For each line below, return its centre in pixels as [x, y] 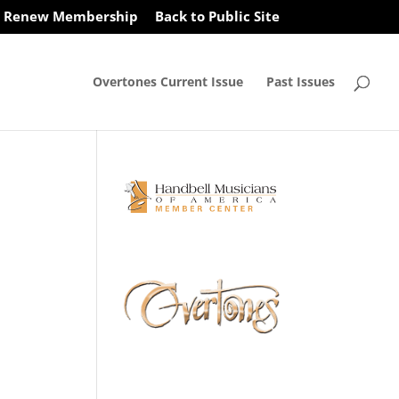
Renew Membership [70, 16]
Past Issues [301, 81]
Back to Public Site [217, 16]
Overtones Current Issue [168, 81]
